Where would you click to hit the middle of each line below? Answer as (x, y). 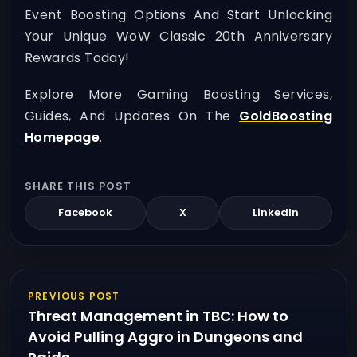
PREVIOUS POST (74, 296)
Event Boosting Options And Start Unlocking (178, 15)
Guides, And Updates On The (132, 116)
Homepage (63, 137)
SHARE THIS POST (78, 186)
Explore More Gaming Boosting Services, (178, 94)
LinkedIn (276, 212)
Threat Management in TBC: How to (158, 316)
